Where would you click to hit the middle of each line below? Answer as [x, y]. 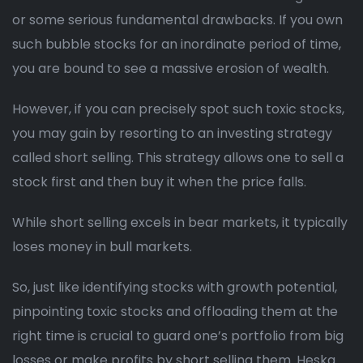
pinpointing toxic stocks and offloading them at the [175, 312]
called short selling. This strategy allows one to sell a [178, 158]
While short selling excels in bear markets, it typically [180, 223]
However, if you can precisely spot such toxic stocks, [178, 109]
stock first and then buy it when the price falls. [159, 182]
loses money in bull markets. [102, 247]
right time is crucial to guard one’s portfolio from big [178, 336]
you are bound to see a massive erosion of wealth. [171, 69]
